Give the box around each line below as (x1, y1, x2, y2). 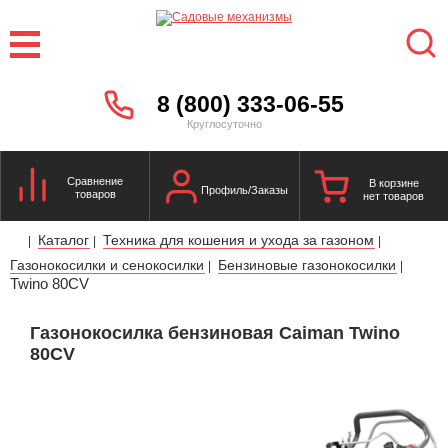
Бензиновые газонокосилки (218, 256, 396, 273)
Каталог (38, 231, 89, 248)
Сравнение (67, 174, 124, 187)
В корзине (368, 177, 419, 189)
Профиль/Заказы (200, 183, 288, 196)
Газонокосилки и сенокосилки (10, 256, 204, 273)
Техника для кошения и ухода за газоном (103, 231, 374, 248)
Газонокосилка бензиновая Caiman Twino (30, 322, 400, 343)
